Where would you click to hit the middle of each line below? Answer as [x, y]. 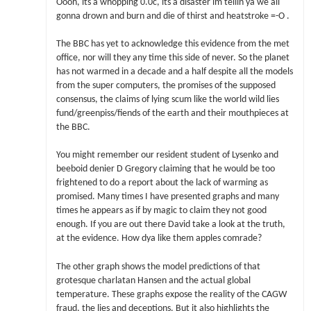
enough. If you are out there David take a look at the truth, [170, 225]
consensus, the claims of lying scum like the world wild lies [167, 100]
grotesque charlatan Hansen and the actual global [153, 280]
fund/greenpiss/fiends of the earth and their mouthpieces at [172, 114]
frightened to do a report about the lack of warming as [162, 183]
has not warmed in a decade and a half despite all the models [174, 72]
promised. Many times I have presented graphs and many [167, 197]
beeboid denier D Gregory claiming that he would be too [165, 169]
